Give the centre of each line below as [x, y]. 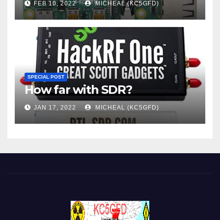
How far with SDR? [78, 90]
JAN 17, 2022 [55, 108]
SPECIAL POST [46, 77]
